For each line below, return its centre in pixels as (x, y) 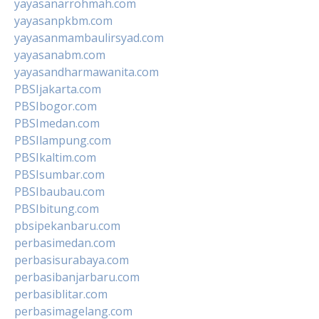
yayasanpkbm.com (63, 20)
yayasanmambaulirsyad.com (89, 37)
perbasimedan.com (65, 242)
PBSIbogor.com (56, 106)
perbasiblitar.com (61, 294)
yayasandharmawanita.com (87, 72)
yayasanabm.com (60, 54)
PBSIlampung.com (63, 140)
